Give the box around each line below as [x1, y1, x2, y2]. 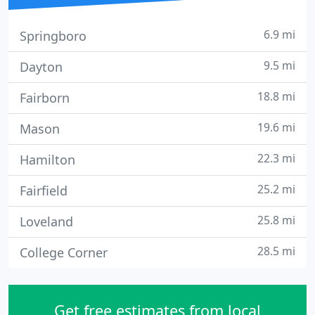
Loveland [20, 213, 73, 230]
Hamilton [20, 151, 75, 168]
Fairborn [20, 89, 70, 106]
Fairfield [20, 182, 67, 199]
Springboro [20, 27, 86, 44]
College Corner [20, 244, 108, 261]
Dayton [20, 58, 63, 75]
